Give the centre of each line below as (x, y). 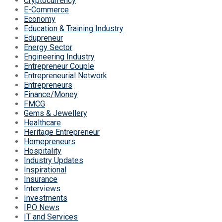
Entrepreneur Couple (59, 66)
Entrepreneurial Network (65, 76)
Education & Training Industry (74, 29)
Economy (40, 19)
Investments (46, 198)
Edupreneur (43, 38)
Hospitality (43, 151)
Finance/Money (51, 95)
